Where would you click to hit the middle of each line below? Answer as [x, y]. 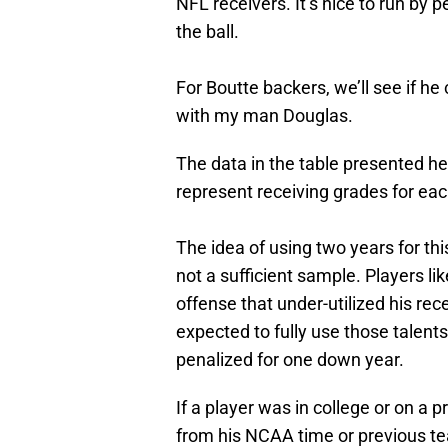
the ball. [207, 32]
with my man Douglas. [264, 116]
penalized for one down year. [290, 360]
